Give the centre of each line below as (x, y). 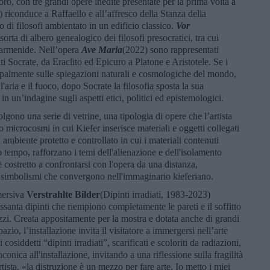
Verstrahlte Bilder (63, 194)
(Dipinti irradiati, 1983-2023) (155, 194)
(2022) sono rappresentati (171, 49)
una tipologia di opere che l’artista (168, 116)
